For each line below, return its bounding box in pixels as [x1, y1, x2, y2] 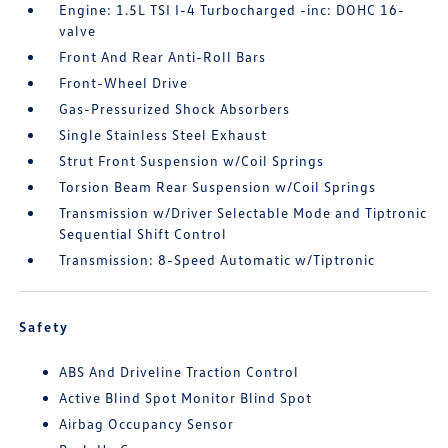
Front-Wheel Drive [59, 74, 189, 91]
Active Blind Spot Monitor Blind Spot [59, 389, 313, 406]
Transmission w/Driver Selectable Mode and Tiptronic [59, 204, 428, 221]
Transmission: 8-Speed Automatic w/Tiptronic [59, 251, 376, 268]
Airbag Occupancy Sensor [59, 415, 235, 432]
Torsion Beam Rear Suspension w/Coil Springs [59, 178, 377, 195]
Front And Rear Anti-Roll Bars [59, 48, 267, 65]
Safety [19, 318, 70, 335]
